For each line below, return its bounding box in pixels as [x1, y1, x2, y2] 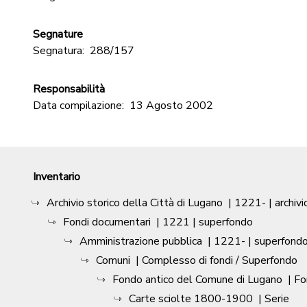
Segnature [33, 27, 83, 42]
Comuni [96, 253, 130, 268]
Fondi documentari [63, 214, 151, 230]
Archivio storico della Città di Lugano [47, 195, 223, 210]
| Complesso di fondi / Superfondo [136, 253, 297, 268]
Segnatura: [33, 43, 84, 58]
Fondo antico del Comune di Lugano [112, 272, 282, 287]
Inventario [33, 169, 80, 184]
